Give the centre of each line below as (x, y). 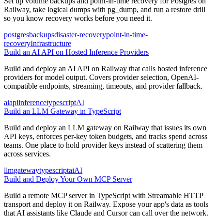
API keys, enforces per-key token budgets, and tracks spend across (106, 136)
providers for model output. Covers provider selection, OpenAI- (101, 77)
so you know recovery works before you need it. (78, 18)
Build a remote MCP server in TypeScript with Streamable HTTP (103, 195)
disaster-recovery (80, 34)
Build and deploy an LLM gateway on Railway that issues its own (105, 127)
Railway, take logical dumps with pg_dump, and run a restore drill (105, 9)
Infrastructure (51, 43)
